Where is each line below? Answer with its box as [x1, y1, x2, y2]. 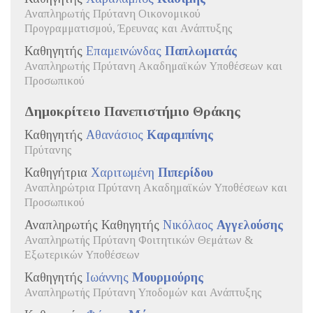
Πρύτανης [24, 143, 72, 156]
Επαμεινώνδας [86, 43, 165, 58]
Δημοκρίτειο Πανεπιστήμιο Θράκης [24, 103, 240, 119]
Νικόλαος [163, 217, 217, 232]
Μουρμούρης [132, 270, 203, 284]
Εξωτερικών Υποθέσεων [24, 248, 140, 261]
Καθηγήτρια [24, 165, 91, 180]
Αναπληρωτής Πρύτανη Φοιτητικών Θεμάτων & [24, 233, 253, 247]
